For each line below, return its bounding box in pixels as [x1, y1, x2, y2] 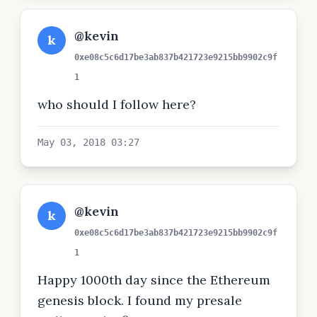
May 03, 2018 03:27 [38, 137, 139, 148]
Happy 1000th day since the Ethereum [38, 272, 270, 288]
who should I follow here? [38, 96, 196, 113]
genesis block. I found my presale [38, 292, 242, 309]
